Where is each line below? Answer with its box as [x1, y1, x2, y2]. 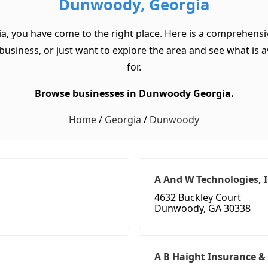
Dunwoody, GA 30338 [154, 202, 251, 215]
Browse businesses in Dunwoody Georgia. [34, 87, 234, 100]
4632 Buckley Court [154, 191, 241, 205]
